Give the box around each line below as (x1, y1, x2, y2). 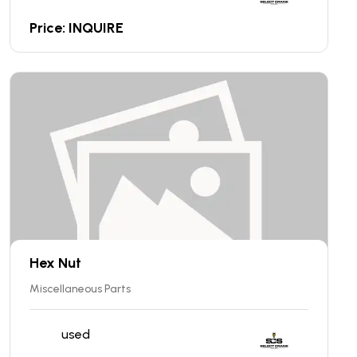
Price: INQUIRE (29, 18, 124, 37)
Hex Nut (29, 253, 81, 272)
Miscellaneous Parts (29, 281, 131, 296)
